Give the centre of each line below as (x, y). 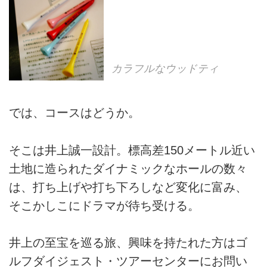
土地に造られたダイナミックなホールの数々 (128, 168)
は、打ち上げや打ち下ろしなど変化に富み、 (128, 187)
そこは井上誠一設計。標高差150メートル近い (132, 150)
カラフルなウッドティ (165, 69)
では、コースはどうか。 (74, 113)
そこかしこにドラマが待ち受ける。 (104, 205)
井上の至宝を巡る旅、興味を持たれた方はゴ (128, 242)
